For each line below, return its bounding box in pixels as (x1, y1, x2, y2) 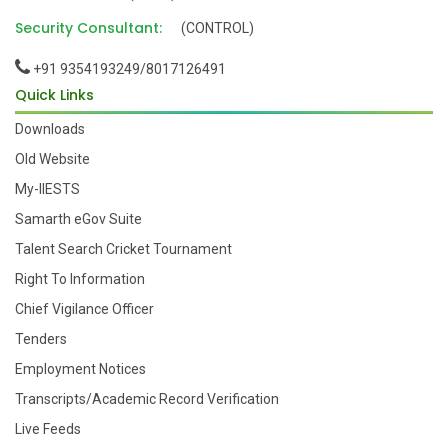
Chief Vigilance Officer (15, 300, 154, 317)
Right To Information (15, 270, 145, 287)
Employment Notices (15, 360, 146, 377)
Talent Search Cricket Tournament (15, 240, 232, 257)
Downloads (15, 120, 85, 137)
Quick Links (15, 84, 94, 105)
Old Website (15, 150, 90, 167)
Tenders (15, 330, 67, 347)
